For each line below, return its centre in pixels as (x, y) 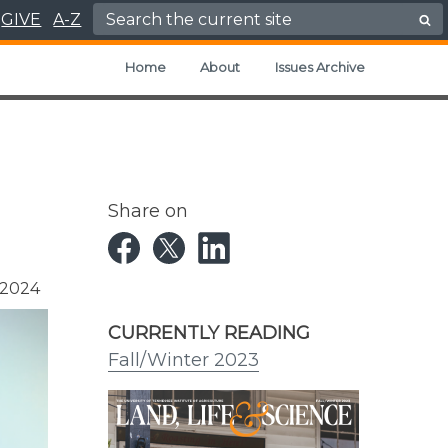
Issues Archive (319, 67)
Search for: (145, 13)
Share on (148, 211)
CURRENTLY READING (209, 333)
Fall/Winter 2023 (183, 360)
